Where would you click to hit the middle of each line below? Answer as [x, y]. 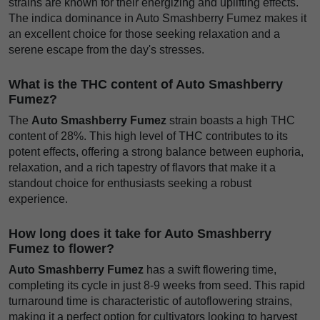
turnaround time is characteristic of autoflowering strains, [150, 301]
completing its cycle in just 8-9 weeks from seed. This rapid [157, 285]
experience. [38, 199]
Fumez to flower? [61, 248]
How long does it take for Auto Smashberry [140, 233]
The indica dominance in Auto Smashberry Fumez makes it [157, 18]
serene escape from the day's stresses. [106, 49]
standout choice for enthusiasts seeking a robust [130, 183]
